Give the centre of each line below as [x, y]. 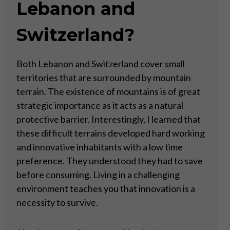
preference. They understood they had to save [110, 161]
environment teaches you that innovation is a [106, 189]
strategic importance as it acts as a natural [100, 106]
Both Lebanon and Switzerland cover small [101, 64]
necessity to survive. [57, 203]
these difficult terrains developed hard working [111, 133]
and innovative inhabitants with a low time [100, 147]
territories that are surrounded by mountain [104, 78]
